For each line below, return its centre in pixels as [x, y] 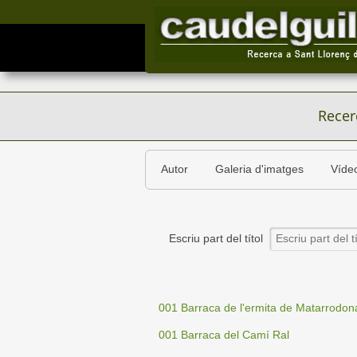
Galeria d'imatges [259, 169]
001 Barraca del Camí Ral [224, 335]
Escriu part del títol [219, 238]
